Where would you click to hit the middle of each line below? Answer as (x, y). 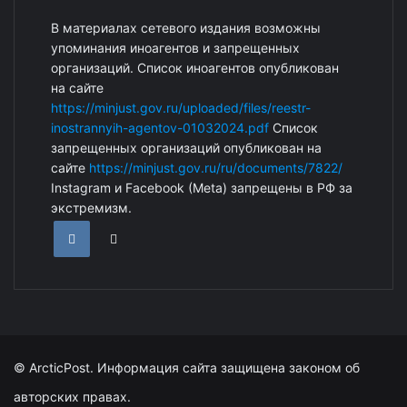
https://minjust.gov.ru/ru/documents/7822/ (216, 167)
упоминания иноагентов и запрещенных (175, 47)
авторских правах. (72, 396)
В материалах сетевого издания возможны (186, 27)
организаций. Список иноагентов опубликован (195, 67)
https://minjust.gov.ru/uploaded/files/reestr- (181, 107)
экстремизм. (91, 207)
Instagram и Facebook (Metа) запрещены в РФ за (202, 187)
